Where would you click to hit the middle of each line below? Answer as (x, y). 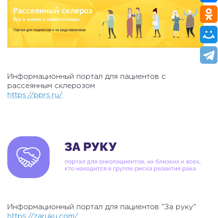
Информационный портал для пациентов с (87, 76)
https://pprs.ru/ (35, 95)
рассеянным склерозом (51, 86)
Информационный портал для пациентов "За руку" (102, 207)
